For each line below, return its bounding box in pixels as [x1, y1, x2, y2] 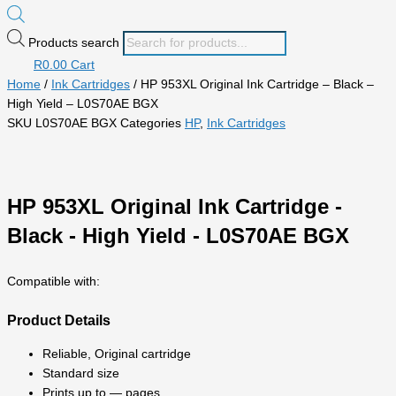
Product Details [7, 312, 110, 328]
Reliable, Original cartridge [42, 346, 191, 361]
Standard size [42, 366, 119, 380]
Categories [120, 116, 181, 130]
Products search [28, 35, 123, 49]
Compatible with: [7, 274, 100, 288]
